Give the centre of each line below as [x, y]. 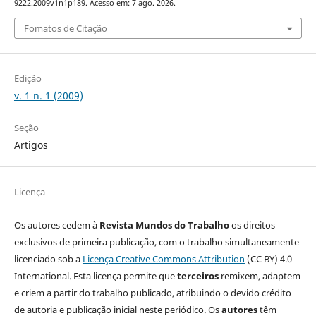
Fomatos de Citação [65, 28]
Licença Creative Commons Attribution [163, 259]
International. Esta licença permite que [95, 275]
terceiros [197, 275]
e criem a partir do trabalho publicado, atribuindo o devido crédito [152, 292]
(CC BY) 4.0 [268, 259]
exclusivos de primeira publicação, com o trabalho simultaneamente [156, 242]
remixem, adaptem [259, 275]
